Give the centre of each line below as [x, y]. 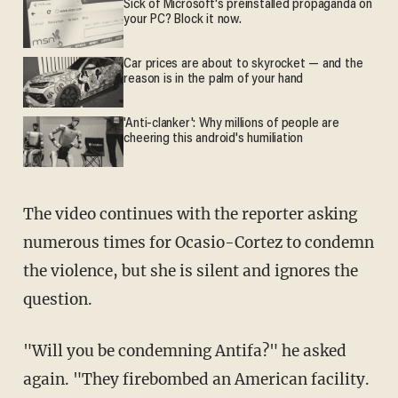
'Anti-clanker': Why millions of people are [231, 124]
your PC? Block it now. [183, 20]
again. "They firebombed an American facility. [196, 379]
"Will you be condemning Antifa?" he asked [35, 350]
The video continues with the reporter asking [28, 214]
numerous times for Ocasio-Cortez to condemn [198, 242]
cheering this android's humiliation [214, 139]
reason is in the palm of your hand [214, 80]
